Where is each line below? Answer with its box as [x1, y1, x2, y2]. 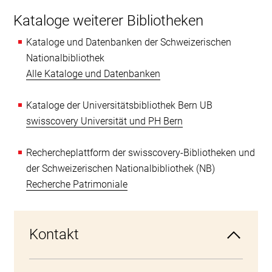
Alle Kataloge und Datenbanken [25, 68, 160, 80]
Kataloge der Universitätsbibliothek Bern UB [25, 100, 212, 111]
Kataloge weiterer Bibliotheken [13, 12, 203, 29]
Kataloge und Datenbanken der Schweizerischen [25, 36, 231, 48]
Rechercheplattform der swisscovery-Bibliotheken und [25, 147, 255, 158]
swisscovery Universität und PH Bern [25, 115, 183, 127]
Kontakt [29, 226, 79, 243]
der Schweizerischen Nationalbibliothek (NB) [25, 163, 215, 174]
